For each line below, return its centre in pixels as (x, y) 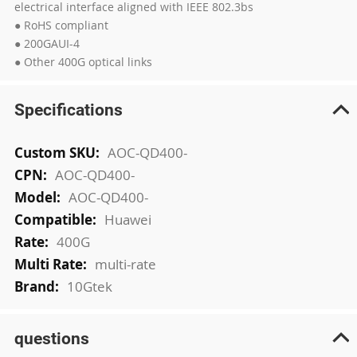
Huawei (127, 220)
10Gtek (89, 286)
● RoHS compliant (61, 25)
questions (51, 338)
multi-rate (125, 264)
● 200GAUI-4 (47, 44)
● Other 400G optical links (83, 62)
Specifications (68, 110)
